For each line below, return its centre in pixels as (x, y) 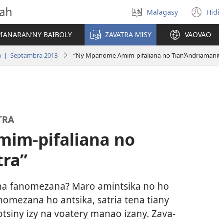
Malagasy (162, 12)
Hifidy (164, 16)
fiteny (164, 26)
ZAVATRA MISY (128, 34)
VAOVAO (198, 34)
